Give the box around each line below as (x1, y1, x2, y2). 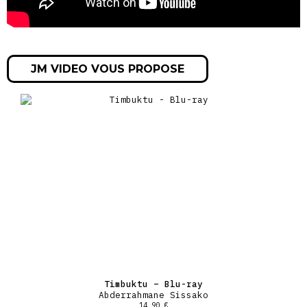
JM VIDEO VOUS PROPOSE (31, 62, 184, 75)
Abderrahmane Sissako (99, 288, 208, 300)
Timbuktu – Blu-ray (104, 278, 203, 289)
